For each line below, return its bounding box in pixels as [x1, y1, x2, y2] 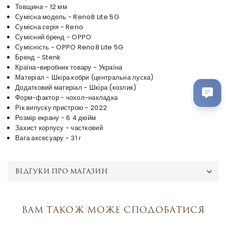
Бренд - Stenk [15, 52, 61, 63]
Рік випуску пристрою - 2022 [15, 103, 107, 113]
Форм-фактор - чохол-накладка [15, 93, 118, 103]
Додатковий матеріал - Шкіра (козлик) [15, 83, 137, 93]
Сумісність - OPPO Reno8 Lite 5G [15, 42, 124, 52]
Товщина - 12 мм [15, 2, 67, 12]
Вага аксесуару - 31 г [15, 133, 82, 143]
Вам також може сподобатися [22, 206, 204, 213]
